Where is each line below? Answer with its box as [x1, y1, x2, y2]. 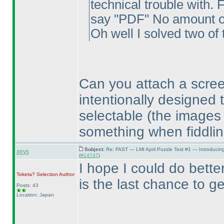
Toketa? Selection [16, 171, 58, 177]
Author [57, 171, 74, 177]
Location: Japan [16, 192, 54, 197]
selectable [78, 108, 147, 123]
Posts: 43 [16, 182, 38, 188]
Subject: [84, 146, 106, 152]
